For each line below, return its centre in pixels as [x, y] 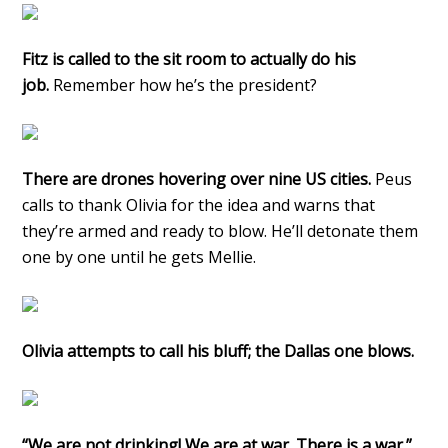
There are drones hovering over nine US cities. [197, 178]
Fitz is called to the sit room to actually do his [189, 58]
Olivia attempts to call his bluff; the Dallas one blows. [220, 350]
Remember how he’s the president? [185, 84]
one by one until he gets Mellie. [139, 256]
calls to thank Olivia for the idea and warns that [199, 204]
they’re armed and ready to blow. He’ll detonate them [220, 230]
